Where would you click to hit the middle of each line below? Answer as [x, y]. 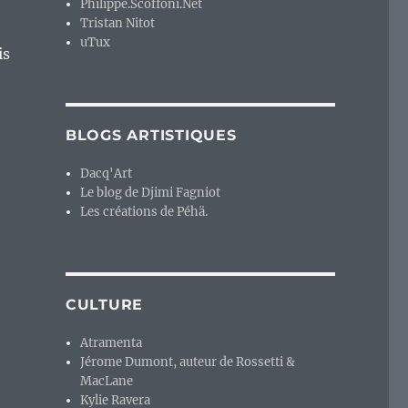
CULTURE [104, 305]
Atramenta [112, 343]
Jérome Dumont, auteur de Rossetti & [188, 362]
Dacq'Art [107, 174]
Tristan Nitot [118, 24]
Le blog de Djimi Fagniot [151, 193]
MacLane [107, 382]
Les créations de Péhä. [144, 212]
